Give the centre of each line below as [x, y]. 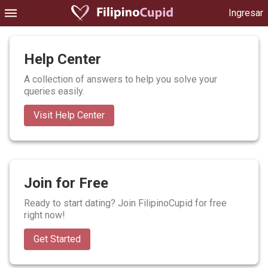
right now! [45, 215]
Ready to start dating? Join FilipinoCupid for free [125, 203]
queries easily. [54, 91]
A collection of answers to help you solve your [121, 79]
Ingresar [246, 13]
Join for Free [66, 183]
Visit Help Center [69, 115]
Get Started [57, 239]
